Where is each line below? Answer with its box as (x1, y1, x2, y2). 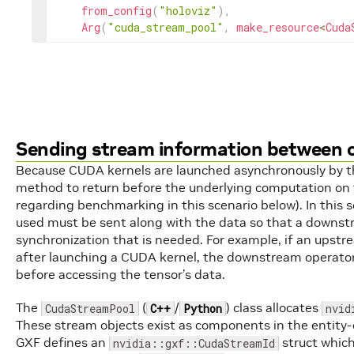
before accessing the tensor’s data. (16, 266, 225, 282)
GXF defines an (16, 334, 109, 350)
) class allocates (226, 299, 322, 315)
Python (183, 301, 222, 316)
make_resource (236, 20, 319, 35)
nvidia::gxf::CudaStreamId (113, 336, 275, 351)
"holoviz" (159, 3, 217, 18)
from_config (81, 3, 152, 18)
